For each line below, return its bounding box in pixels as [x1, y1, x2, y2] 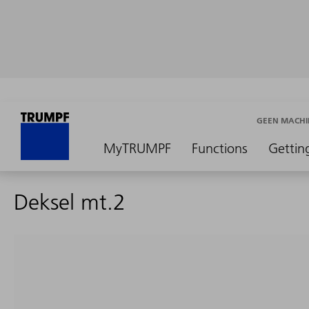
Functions [192, 140, 248, 157]
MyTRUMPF [103, 140, 171, 157]
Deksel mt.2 [14, 189, 126, 215]
